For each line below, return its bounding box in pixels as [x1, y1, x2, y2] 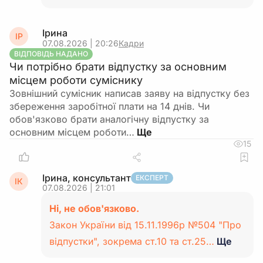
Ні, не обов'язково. [49, 203, 139, 214]
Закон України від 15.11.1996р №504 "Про [49, 219, 241, 231]
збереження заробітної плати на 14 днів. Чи [9, 100, 210, 112]
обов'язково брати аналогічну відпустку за [9, 113, 209, 125]
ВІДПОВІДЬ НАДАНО [14, 49, 88, 58]
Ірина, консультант [42, 172, 131, 184]
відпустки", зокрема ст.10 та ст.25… [49, 235, 214, 247]
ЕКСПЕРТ [136, 173, 168, 182]
